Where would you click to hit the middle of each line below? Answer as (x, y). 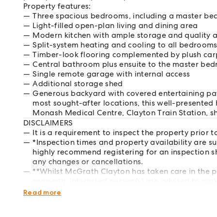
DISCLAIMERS (48, 123)
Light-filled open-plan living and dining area (115, 25)
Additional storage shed (78, 84)
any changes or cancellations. (88, 162)
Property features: (57, 6)
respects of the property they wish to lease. (113, 191)
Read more (42, 192)
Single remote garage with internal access (111, 74)
